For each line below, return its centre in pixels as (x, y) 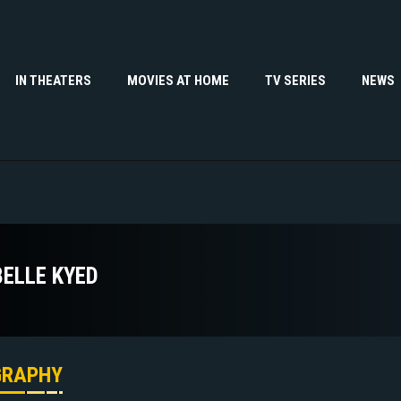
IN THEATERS (53, 80)
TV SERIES (295, 80)
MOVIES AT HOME (178, 80)
